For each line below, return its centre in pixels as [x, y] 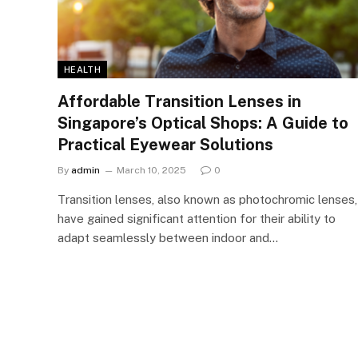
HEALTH [82, 69]
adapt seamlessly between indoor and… [168, 237]
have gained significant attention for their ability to [197, 218]
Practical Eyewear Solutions [165, 144]
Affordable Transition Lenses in [179, 101]
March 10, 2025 [151, 170]
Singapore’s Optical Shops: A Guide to [203, 123]
